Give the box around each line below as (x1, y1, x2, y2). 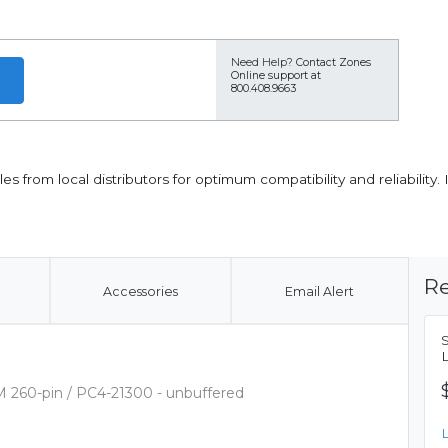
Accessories (102, 284, 178, 299)
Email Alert (284, 284, 354, 299)
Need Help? (231, 56, 293, 69)
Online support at (231, 69, 321, 82)
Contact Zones (296, 56, 371, 69)
